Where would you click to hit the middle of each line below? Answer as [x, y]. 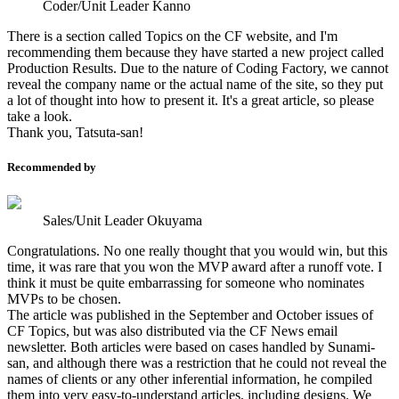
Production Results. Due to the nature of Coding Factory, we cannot [198, 69]
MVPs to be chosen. [64, 298]
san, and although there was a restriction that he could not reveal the [197, 362]
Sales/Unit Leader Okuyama [122, 220]
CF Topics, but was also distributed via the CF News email [172, 330]
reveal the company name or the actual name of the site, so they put [195, 85]
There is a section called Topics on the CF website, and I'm [172, 37]
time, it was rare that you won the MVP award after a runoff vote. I [195, 266]
